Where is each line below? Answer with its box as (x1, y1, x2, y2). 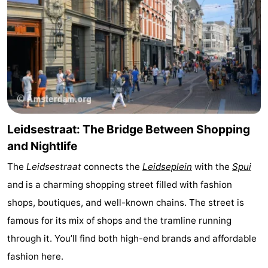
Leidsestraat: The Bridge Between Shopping (7, 121, 250, 136)
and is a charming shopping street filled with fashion (7, 178, 232, 190)
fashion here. (7, 250, 63, 262)
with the (192, 160, 232, 172)
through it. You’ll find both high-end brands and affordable (7, 232, 257, 244)
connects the (81, 160, 142, 172)
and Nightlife (7, 138, 77, 153)
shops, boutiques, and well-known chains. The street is (7, 196, 244, 208)
